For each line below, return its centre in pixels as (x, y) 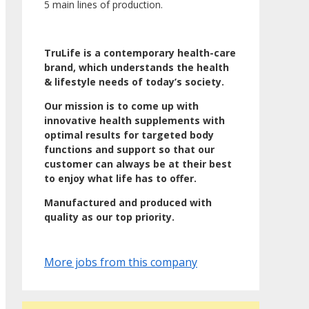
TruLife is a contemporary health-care (140, 53)
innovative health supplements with (134, 121)
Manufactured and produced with (128, 203)
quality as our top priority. (109, 217)
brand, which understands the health (137, 68)
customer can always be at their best (138, 164)
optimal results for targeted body (129, 135)
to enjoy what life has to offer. (120, 179)
